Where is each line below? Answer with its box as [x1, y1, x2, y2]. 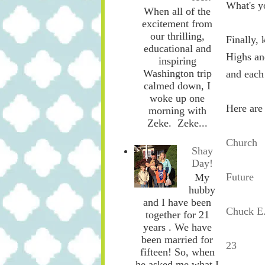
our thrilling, [150, 30, 205, 43]
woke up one [150, 92, 205, 105]
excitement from [142, 18, 212, 30]
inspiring [158, 55, 196, 67]
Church [226, 137, 257, 149]
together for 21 [145, 209, 209, 221]
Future [226, 171, 254, 183]
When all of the [144, 5, 211, 18]
